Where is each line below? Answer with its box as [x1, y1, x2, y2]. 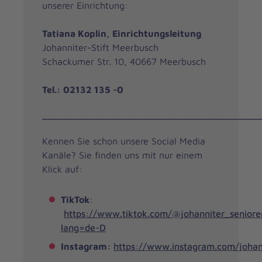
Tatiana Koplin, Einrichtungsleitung [42, 27, 201, 39]
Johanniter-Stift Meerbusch [42, 42, 158, 53]
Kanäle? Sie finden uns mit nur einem [42, 149, 202, 160]
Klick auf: [42, 163, 82, 174]
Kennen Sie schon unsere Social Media [42, 135, 205, 146]
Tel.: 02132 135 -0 [42, 84, 123, 95]
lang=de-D [61, 222, 106, 233]
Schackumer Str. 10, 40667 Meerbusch [42, 56, 206, 67]
